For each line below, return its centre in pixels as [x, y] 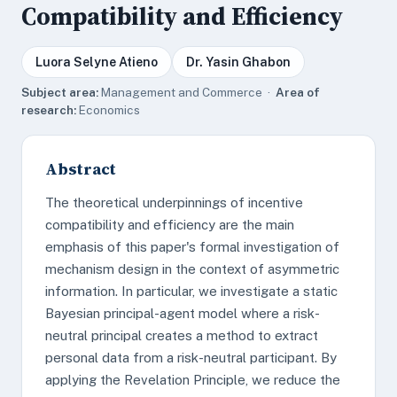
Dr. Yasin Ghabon [238, 62]
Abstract [81, 169]
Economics [108, 110]
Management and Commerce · [187, 92]
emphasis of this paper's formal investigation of [192, 247]
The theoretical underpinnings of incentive [174, 202]
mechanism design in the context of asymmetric [192, 269]
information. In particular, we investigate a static [191, 291]
